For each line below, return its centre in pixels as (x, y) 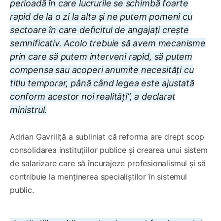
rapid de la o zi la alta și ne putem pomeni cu (101, 16)
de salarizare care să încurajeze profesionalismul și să (108, 163)
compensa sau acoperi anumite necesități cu (102, 70)
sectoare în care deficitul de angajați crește (99, 30)
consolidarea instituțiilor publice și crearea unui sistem (109, 150)
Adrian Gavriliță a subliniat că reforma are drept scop (107, 136)
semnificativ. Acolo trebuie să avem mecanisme (108, 43)
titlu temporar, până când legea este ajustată (102, 83)
